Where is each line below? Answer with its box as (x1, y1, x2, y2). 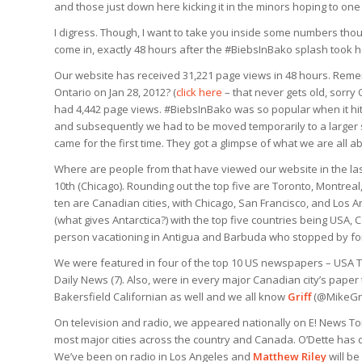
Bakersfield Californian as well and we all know (54, 288, 288, 304)
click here (176, 84, 222, 99)
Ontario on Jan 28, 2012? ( (54, 84, 176, 99)
